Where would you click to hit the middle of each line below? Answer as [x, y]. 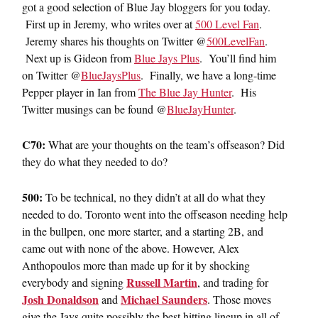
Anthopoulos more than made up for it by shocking [136, 265]
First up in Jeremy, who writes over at [109, 23]
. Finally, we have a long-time [208, 75]
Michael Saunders [164, 299]
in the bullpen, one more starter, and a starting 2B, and [143, 231]
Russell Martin [162, 282]
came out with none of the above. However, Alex [131, 248]
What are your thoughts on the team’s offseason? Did [165, 144]
